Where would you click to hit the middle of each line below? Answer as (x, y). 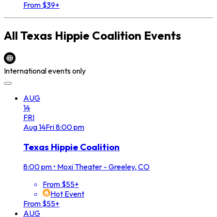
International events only (45, 71)
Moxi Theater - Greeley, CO (103, 166)
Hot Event (67, 194)
